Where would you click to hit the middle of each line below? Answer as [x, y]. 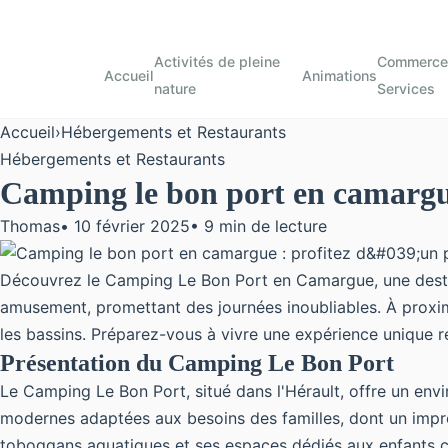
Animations [339, 75]
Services [405, 88]
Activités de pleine [217, 61]
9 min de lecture [265, 226]
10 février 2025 [132, 226]
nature [175, 88]
